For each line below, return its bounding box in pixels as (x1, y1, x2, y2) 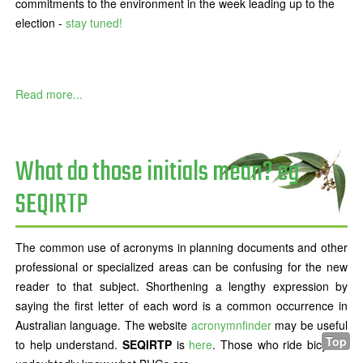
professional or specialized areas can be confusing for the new (15, 258, 348, 275)
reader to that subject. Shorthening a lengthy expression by (15, 277, 348, 294)
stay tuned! (66, 14, 122, 31)
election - (15, 14, 66, 31)
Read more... (15, 85, 83, 102)
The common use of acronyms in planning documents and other (15, 238, 348, 255)
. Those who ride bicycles (212, 335, 348, 352)
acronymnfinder (190, 316, 271, 333)
